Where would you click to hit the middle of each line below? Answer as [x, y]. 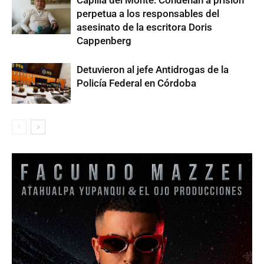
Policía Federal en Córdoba [136, 83]
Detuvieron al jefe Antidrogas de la [153, 70]
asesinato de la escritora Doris [144, 27]
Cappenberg [104, 41]
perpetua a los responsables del [148, 14]
